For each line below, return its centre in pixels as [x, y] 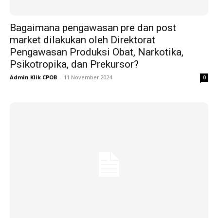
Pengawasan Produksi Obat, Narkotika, [97, 52]
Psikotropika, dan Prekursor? [74, 64]
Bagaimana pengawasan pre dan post [93, 28]
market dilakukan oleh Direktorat [82, 40]
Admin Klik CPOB [33, 77]
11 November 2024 [88, 77]
